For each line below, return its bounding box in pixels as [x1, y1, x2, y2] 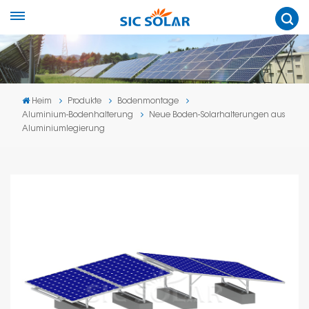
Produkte [68, 97, 102, 106]
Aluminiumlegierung [22, 124, 105, 133]
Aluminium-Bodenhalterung [22, 110, 133, 119]
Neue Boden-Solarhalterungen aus [149, 110, 286, 119]
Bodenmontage [117, 97, 179, 106]
